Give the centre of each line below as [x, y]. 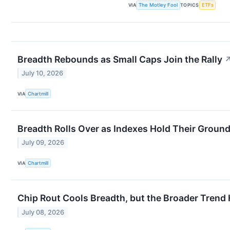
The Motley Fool [158, 5]
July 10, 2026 [43, 73]
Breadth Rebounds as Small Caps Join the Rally [120, 59]
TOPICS [190, 5]
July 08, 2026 [43, 212]
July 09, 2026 [43, 143]
